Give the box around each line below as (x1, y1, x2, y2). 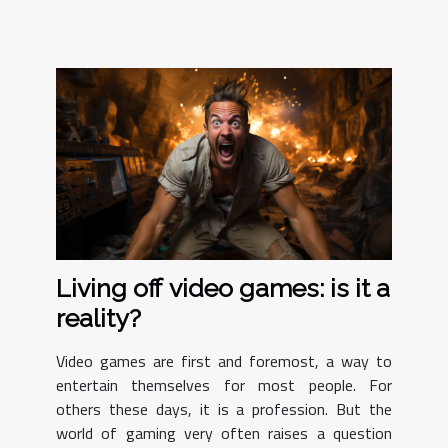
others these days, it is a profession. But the (56, 396, 392, 421)
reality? (56, 302, 141, 333)
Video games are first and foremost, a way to (56, 348, 392, 373)
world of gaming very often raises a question (56, 420, 392, 445)
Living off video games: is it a (56, 272, 390, 303)
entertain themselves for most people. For (56, 372, 392, 397)
